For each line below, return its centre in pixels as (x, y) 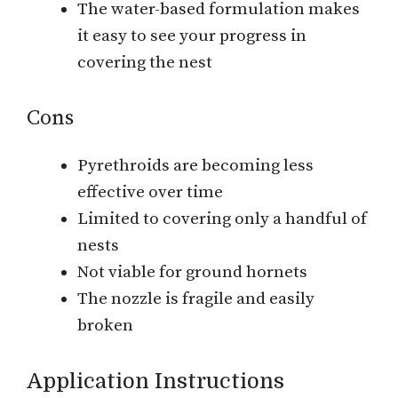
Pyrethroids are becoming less (195, 166)
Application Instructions (155, 381)
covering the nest (145, 62)
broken (105, 326)
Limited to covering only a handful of (222, 219)
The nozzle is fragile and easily (196, 299)
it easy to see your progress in (192, 36)
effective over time (150, 193)
